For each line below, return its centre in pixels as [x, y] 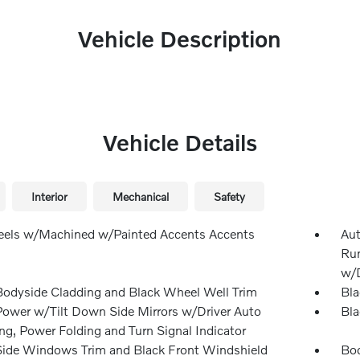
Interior [49, 196]
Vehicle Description [180, 39]
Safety [229, 196]
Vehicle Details [180, 143]
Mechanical [140, 196]
